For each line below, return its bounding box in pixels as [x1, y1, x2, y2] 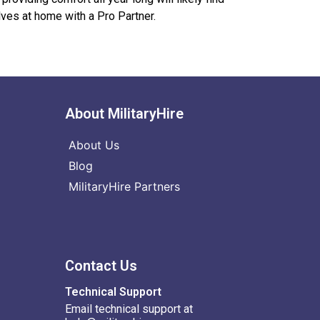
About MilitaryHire [65, 104, 184, 122]
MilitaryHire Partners [69, 179, 181, 194]
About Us [69, 137, 120, 152]
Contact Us [65, 256, 138, 274]
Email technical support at [65, 301, 194, 316]
